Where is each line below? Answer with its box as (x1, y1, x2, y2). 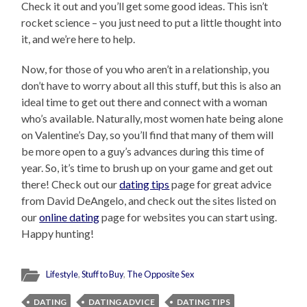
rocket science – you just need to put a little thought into (21, 15, 282, 29)
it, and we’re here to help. (21, 32, 136, 45)
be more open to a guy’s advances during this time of (21, 144, 265, 158)
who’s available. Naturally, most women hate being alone (21, 111, 284, 125)
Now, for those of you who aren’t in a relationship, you (21, 62, 270, 75)
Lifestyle (46, 268, 79, 280)
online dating (39, 210, 100, 223)
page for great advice (169, 177, 272, 191)
